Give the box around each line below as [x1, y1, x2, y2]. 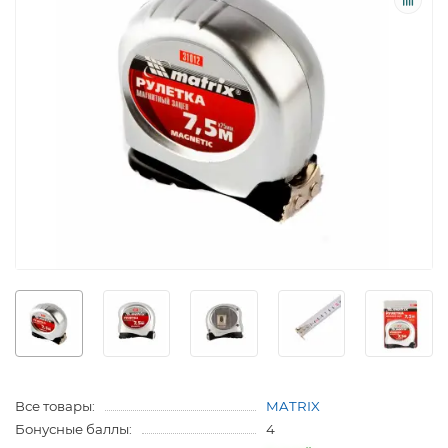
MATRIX [265, 398, 320, 415]
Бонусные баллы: [15, 421, 132, 438]
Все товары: [15, 398, 95, 415]
